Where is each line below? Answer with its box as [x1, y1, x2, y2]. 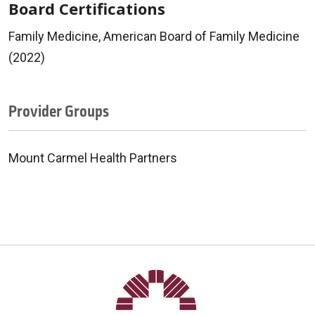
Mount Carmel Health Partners [8, 150, 177, 165]
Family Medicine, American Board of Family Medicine [8, 28, 300, 44]
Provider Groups [8, 100, 109, 123]
